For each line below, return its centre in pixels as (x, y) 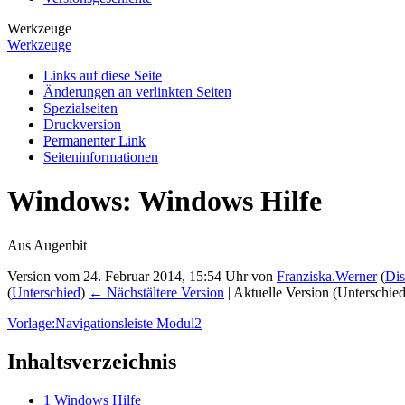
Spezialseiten (80, 108)
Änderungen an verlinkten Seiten (137, 91)
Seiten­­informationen (101, 156)
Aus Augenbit (47, 245)
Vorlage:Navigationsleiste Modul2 (104, 323)
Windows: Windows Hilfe (165, 201)
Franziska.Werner (327, 276)
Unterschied (46, 292)
